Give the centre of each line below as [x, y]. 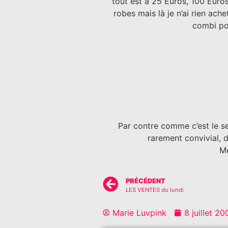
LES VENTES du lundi [155, 190]
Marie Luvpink [139, 213]
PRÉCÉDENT [146, 181]
